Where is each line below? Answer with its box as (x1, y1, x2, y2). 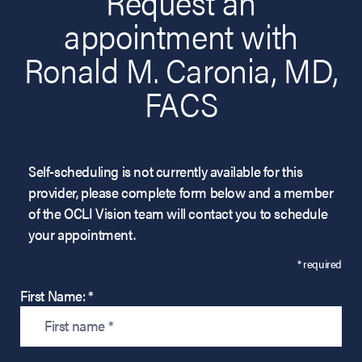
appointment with (64, 11, 298, 59)
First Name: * (20, 284, 94, 305)
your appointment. (28, 223, 136, 244)
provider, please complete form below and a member (28, 181, 334, 202)
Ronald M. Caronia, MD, (23, 44, 339, 93)
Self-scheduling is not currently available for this (28, 160, 303, 181)
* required (297, 255, 342, 271)
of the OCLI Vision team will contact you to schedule (28, 202, 328, 223)
